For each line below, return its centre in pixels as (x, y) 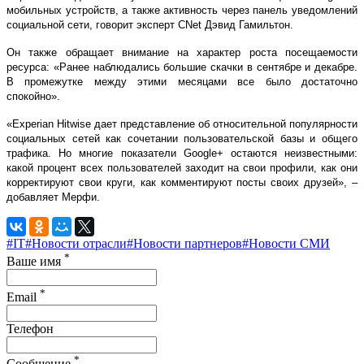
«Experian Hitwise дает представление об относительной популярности (182, 123)
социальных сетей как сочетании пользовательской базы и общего (182, 138)
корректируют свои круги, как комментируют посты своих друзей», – (182, 182)
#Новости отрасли (76, 243)
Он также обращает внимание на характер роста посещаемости (182, 52)
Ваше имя (35, 262)
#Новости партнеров (184, 243)
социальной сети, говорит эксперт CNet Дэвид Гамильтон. (150, 24)
